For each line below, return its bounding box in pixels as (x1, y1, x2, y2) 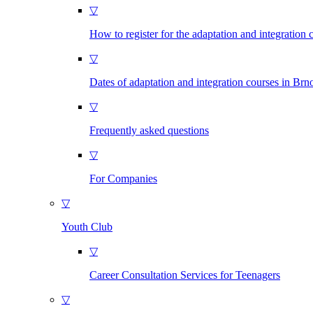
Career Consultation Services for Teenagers (89, 269, 280, 281)
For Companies (89, 173, 157, 184)
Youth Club (61, 221, 112, 233)
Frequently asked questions (89, 124, 209, 136)
